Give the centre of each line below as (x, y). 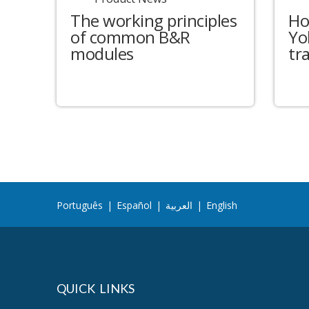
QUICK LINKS (96, 288)
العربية (179, 205)
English (222, 205)
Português (80, 205)
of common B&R (130, 37)
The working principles (153, 21)
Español (134, 205)
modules (102, 54)
